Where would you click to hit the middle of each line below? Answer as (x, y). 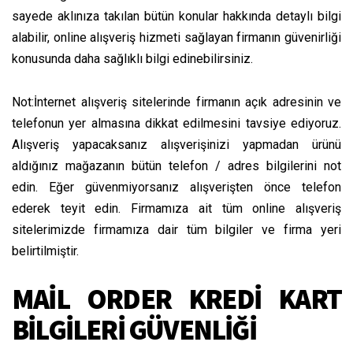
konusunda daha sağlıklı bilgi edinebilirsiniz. (132, 58)
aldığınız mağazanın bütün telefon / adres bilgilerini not (176, 165)
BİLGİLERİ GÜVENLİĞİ (134, 329)
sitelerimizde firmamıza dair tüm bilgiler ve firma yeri (176, 229)
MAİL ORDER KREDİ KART (176, 299)
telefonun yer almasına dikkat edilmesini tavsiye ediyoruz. (176, 123)
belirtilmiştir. (45, 251)
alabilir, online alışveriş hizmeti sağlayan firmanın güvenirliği (176, 37)
